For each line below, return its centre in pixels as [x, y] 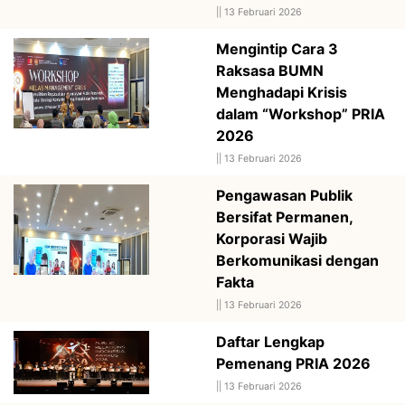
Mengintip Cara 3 [277, 48]
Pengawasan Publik [284, 195]
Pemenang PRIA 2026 [293, 363]
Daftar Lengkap [270, 341]
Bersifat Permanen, [284, 217]
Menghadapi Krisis [282, 92]
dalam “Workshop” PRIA [301, 113]
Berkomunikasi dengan [297, 260]
